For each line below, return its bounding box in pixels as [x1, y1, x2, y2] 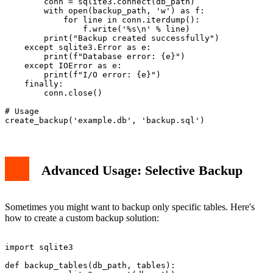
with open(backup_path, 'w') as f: [5, 6, 205, 16]
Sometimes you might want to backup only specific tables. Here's [5, 202, 255, 213]
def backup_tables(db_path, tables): [5, 261, 175, 271]
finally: [5, 79, 63, 89]
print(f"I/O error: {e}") [5, 70, 161, 80]
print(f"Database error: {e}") [5, 52, 185, 62]
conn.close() [5, 88, 102, 98]
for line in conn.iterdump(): [5, 15, 200, 25]
